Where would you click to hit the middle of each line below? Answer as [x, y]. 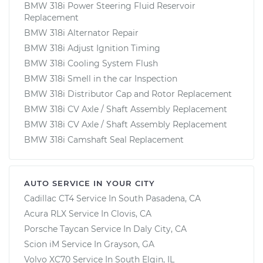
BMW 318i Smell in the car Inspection [101, 78]
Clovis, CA [131, 213]
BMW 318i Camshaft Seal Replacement [104, 139]
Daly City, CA [160, 229]
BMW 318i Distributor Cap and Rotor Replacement [128, 94]
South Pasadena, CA [160, 198]
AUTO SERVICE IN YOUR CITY [90, 183]
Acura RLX [45, 213]
